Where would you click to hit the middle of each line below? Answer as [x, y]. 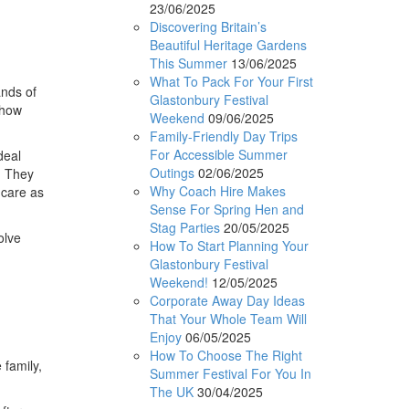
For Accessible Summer [218, 154]
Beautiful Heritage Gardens [228, 44]
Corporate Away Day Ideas [227, 300]
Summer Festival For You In [230, 373]
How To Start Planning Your [229, 245]
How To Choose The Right [225, 355]
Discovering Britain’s [208, 26]
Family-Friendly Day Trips [223, 136]
